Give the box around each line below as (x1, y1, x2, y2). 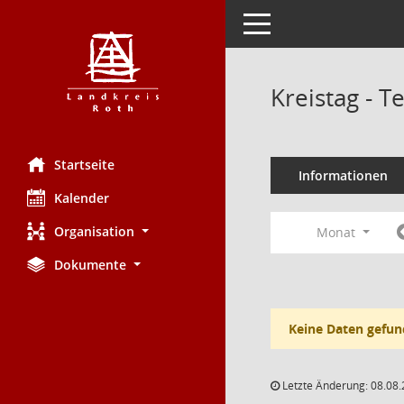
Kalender (54, 189, 109, 207)
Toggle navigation (243, 14, 349, 31)
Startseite (54, 156, 115, 173)
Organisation (54, 223, 134, 240)
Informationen (298, 167, 388, 184)
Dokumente (54, 256, 126, 273)
